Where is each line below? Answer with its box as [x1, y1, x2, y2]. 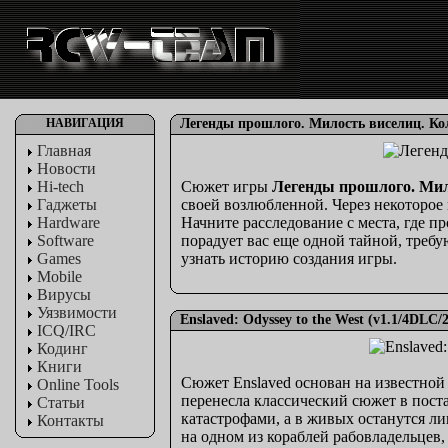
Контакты [37, 412, 104, 429]
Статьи [37, 394, 85, 411]
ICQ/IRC [37, 322, 96, 339]
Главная [37, 142, 91, 159]
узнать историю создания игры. [181, 250, 397, 267]
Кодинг [37, 340, 88, 357]
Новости [37, 160, 96, 177]
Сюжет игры [181, 178, 272, 195]
